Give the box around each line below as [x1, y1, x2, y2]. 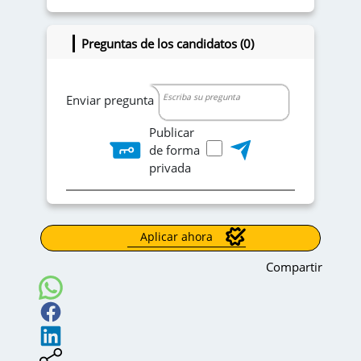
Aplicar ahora [140, 229, 214, 245]
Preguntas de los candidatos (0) [81, 35, 254, 52]
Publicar [149, 124, 194, 141]
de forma [149, 142, 200, 159]
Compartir [266, 258, 322, 275]
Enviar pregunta [66, 92, 154, 109]
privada [149, 160, 191, 176]
